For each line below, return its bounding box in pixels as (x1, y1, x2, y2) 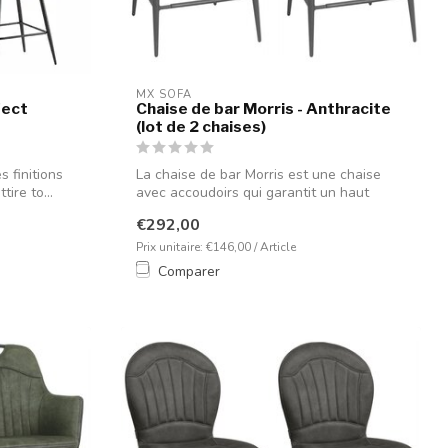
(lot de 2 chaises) (136, 117, 266, 137)
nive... (136, 201, 171, 221)
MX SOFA (136, 87, 192, 103)
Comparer (158, 261, 220, 281)
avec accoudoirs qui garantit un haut (136, 183, 369, 203)
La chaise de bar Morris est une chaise (136, 165, 381, 185)
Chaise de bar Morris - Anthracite (136, 99, 391, 119)
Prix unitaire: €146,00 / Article (136, 238, 296, 255)
